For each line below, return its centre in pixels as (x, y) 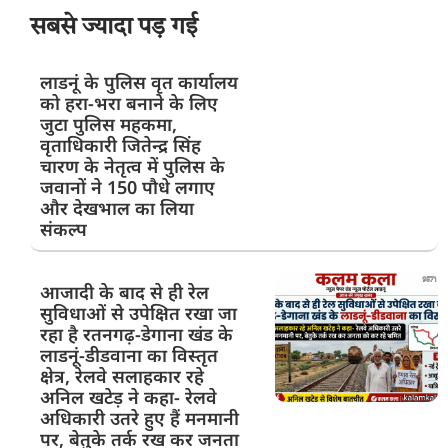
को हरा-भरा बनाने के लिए (129, 102)
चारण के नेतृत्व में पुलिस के (132, 165)
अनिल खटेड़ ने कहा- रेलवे (128, 396)
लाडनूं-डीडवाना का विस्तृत (129, 354)
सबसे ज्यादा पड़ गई (114, 27)
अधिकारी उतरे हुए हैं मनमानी (139, 417)
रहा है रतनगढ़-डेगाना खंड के (136, 333)
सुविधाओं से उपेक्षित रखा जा (138, 312)
